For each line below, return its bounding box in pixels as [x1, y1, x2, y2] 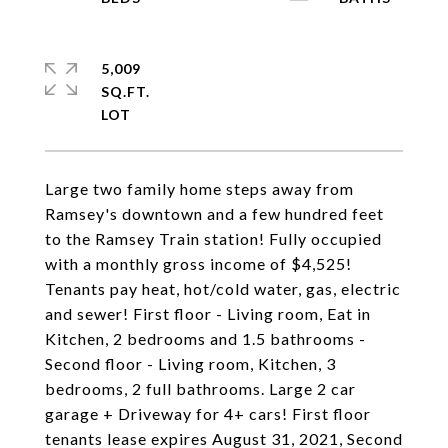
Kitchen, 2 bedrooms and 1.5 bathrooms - [45, 329, 366, 348]
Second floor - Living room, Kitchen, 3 [45, 354, 336, 373]
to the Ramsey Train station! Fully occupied [45, 229, 382, 248]
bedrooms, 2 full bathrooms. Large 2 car [45, 379, 356, 398]
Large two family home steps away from [45, 179, 354, 198]
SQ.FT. [101, 83, 150, 100]
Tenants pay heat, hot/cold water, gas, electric [45, 279, 401, 298]
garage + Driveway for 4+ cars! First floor [45, 404, 371, 423]
